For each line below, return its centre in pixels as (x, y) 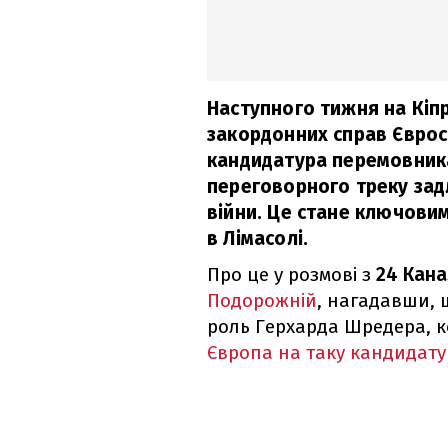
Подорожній (262, 301)
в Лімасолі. (258, 239)
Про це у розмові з (291, 275)
